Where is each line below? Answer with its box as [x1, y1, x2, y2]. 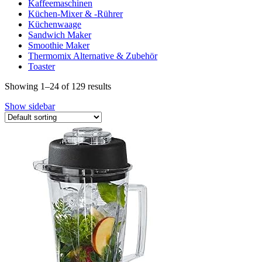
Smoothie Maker [28, 40, 89, 50]
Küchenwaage [28, 19, 81, 29]
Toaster [28, 61, 55, 71]
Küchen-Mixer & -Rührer [28, 8, 123, 19]
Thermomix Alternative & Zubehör [28, 50, 157, 61]
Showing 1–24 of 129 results [5, 81, 111, 91]
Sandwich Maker [28, 29, 91, 40]
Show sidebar [5, 101, 55, 111]
